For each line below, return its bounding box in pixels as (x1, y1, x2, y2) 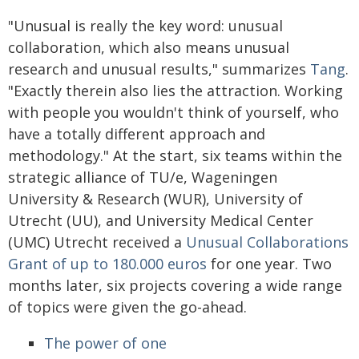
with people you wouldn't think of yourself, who (8, 103, 339, 122)
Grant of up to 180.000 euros (8, 254, 207, 273)
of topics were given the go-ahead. (8, 297, 247, 317)
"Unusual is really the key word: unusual (8, 16, 283, 35)
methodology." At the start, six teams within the (8, 146, 342, 165)
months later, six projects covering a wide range (8, 276, 342, 295)
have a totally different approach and (8, 124, 265, 143)
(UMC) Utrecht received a (8, 232, 186, 252)
